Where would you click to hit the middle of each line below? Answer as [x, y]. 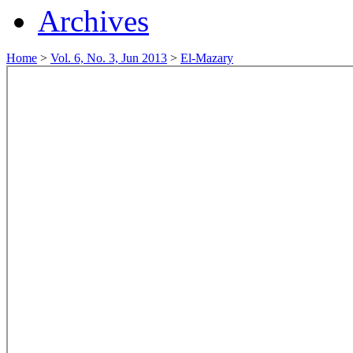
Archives [93, 20]
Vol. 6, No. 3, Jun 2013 [109, 58]
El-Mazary [207, 58]
